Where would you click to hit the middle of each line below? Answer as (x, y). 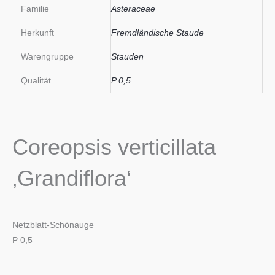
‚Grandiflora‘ (72, 178)
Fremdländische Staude (157, 33)
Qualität (36, 80)
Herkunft (37, 33)
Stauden (127, 56)
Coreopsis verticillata (114, 147)
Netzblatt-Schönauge (53, 225)
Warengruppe (47, 56)
